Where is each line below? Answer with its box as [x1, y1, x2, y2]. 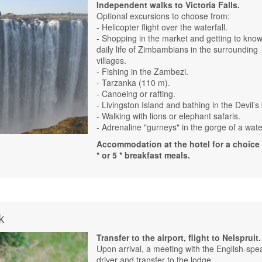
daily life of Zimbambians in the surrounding [96, 43, 258, 56]
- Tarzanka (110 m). [96, 77, 171, 89]
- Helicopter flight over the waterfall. [96, 21, 228, 33]
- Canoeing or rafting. [96, 88, 176, 100]
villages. [96, 54, 127, 67]
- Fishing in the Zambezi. [96, 65, 189, 78]
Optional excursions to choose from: [96, 10, 230, 22]
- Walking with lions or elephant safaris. [96, 110, 241, 122]
